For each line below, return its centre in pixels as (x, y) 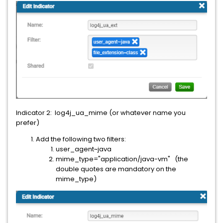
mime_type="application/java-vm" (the (122, 159)
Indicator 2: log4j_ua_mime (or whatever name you (101, 112)
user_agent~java (84, 149)
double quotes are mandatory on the (116, 169)
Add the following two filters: (81, 139)
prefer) (28, 122)
